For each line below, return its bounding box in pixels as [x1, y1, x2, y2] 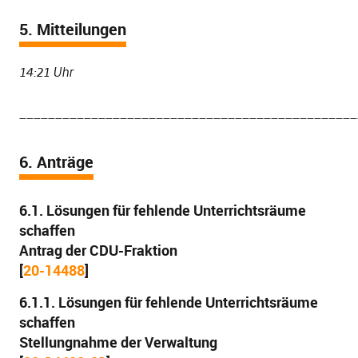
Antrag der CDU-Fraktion [18, 241, 177, 260]
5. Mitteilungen [18, 18, 126, 40]
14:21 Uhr [18, 64, 74, 80]
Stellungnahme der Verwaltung [18, 332, 217, 352]
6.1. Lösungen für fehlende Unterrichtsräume [18, 201, 306, 220]
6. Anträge [18, 151, 93, 173]
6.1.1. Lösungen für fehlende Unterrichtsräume [18, 292, 318, 312]
